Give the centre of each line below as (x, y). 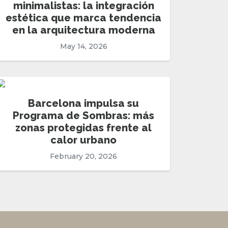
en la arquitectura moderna (83, 30)
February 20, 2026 (83, 156)
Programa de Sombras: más (83, 116)
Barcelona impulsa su (83, 104)
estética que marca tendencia (83, 18)
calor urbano (83, 140)
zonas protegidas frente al (83, 128)
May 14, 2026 (83, 47)
